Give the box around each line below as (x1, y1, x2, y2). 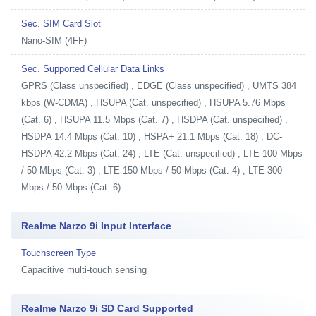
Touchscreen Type (21, 247, 96, 258)
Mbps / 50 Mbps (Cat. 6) (21, 181, 121, 193)
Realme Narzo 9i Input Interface (21, 219, 171, 231)
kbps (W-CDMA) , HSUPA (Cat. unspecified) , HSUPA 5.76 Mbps (21, 97, 286, 108)
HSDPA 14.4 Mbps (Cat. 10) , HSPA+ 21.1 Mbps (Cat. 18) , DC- (21, 130, 282, 142)
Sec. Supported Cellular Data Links (21, 63, 164, 74)
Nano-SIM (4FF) (21, 35, 87, 46)
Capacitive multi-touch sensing (21, 264, 147, 275)
